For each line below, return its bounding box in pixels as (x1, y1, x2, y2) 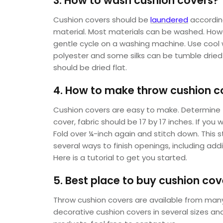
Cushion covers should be (53, 14, 151, 25)
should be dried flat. (53, 62, 127, 73)
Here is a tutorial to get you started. (53, 152, 188, 163)
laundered (150, 14, 189, 25)
